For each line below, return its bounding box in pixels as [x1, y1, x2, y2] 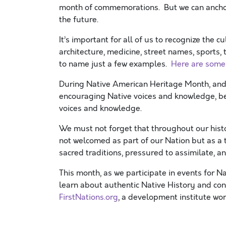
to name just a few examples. [59, 59, 171, 70]
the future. [59, 14, 98, 25]
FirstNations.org [59, 192, 118, 203]
